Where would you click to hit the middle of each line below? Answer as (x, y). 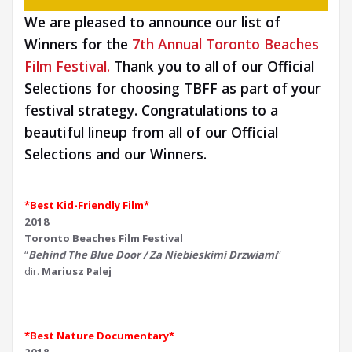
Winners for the (78, 44)
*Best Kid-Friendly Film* (87, 205)
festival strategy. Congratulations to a (151, 110)
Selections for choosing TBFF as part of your (172, 88)
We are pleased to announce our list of (152, 22)
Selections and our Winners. (115, 154)
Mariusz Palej (77, 271)
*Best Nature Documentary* (99, 336)
